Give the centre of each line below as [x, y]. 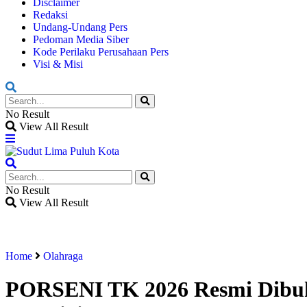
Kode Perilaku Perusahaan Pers [101, 52]
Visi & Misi [58, 64]
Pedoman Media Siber [81, 39]
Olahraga [63, 256]
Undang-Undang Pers [80, 27]
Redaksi [50, 15]
